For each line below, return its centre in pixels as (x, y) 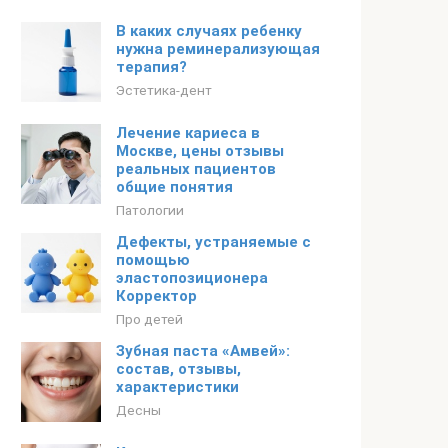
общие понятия (174, 187)
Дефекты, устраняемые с (213, 242)
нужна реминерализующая (218, 49)
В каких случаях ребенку (209, 31)
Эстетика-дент (164, 90)
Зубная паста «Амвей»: (203, 351)
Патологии (150, 210)
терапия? (151, 67)
